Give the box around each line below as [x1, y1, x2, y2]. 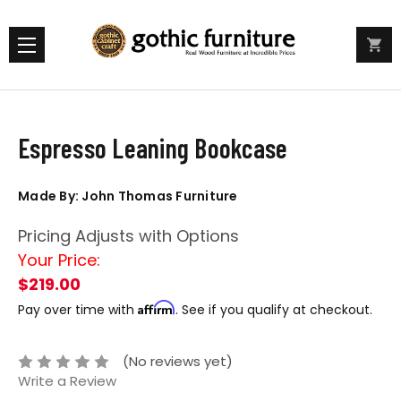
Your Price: [18, 249, 100, 271]
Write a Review [18, 371, 116, 391]
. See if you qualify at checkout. [175, 301, 372, 319]
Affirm [138, 300, 175, 315]
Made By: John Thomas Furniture [18, 187, 238, 205]
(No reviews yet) [123, 352, 234, 371]
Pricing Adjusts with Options [18, 225, 239, 247]
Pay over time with [18, 301, 138, 319]
